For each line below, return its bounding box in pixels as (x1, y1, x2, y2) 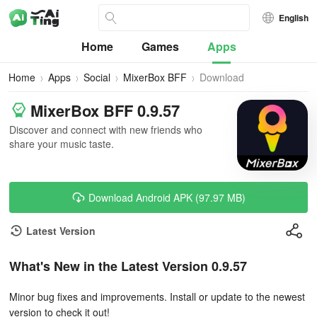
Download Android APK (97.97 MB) (88, 190, 246, 204)
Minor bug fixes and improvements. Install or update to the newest (9, 289, 305, 304)
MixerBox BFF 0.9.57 (30, 99, 180, 122)
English (279, 11, 309, 24)
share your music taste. (9, 137, 114, 151)
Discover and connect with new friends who (9, 122, 202, 137)
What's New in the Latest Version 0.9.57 (9, 257, 247, 275)
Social (83, 70, 110, 84)
